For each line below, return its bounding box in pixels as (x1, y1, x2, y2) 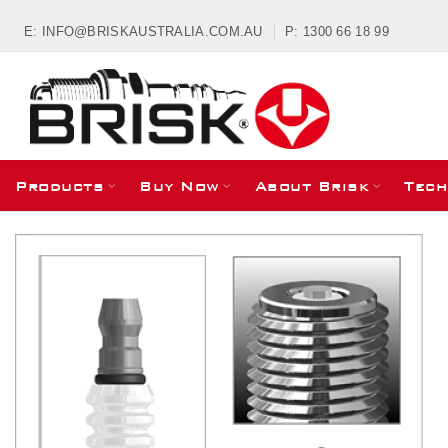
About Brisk (254, 178, 369, 195)
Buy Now (139, 178, 220, 195)
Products (15, 178, 104, 195)
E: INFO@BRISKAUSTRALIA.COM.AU (24, 24, 263, 39)
